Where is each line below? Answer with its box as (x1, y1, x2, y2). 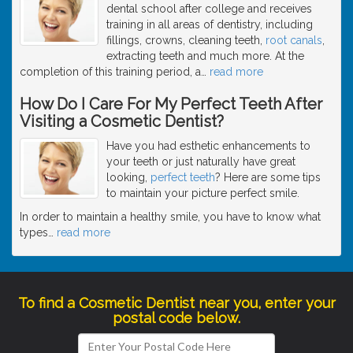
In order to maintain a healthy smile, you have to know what (20, 210, 321, 223)
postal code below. (113, 309, 240, 326)
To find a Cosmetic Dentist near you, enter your (17, 294, 336, 311)
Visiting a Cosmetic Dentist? (20, 111, 224, 131)
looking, (106, 170, 150, 184)
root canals (266, 33, 322, 46)
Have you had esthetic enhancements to (106, 139, 310, 152)
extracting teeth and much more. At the (106, 49, 304, 62)
